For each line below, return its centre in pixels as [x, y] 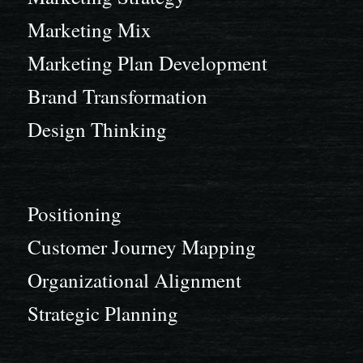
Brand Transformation [117, 96]
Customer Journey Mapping [141, 246]
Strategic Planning [102, 313]
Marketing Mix [89, 30]
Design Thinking [97, 130]
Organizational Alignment [134, 280]
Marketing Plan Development [147, 63]
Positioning [74, 213]
